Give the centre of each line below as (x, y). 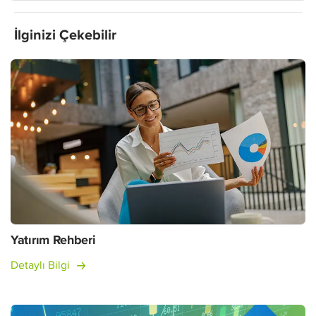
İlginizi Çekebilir (65, 34)
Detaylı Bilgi (40, 265)
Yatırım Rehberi (53, 240)
